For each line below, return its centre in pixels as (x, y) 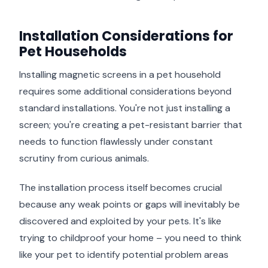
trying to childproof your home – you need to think (130, 237)
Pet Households (73, 51)
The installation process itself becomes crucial (121, 187)
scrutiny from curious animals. (84, 158)
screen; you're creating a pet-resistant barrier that (131, 124)
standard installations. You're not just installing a (125, 108)
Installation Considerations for (126, 36)
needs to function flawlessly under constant (116, 141)
